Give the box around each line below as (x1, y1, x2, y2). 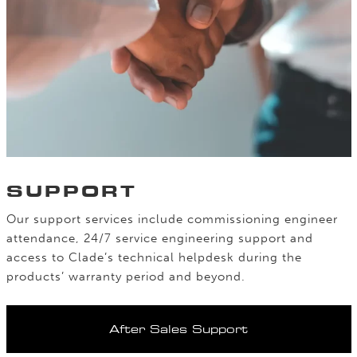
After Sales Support (109, 321, 248, 336)
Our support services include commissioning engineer (6, 211, 338, 226)
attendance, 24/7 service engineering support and (6, 230, 313, 245)
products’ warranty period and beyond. (6, 269, 245, 284)
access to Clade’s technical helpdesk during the (6, 249, 302, 265)
